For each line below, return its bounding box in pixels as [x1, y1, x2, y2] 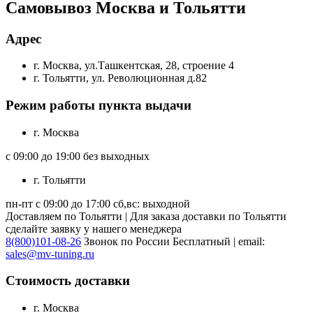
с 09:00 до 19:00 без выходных [6, 150, 150, 162]
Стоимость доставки [6, 273, 130, 289]
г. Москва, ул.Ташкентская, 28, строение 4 [34, 59, 234, 72]
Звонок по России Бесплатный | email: [81, 235, 265, 247]
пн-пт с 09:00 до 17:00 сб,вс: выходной [6, 197, 190, 210]
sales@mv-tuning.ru [6, 247, 94, 260]
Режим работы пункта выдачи [6, 97, 191, 112]
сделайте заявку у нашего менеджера [6, 222, 182, 235]
